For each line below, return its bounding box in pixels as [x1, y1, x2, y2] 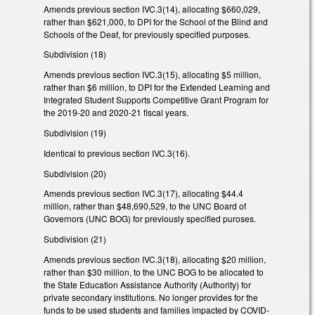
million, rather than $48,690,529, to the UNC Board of [44, 200, 246, 212]
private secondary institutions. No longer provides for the [44, 291, 258, 304]
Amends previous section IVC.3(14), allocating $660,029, [44, 2, 260, 15]
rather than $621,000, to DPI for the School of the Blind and [44, 15, 268, 27]
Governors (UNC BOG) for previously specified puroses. [44, 212, 256, 225]
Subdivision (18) [44, 48, 106, 60]
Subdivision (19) [44, 127, 106, 139]
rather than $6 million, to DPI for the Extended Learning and [44, 81, 270, 94]
